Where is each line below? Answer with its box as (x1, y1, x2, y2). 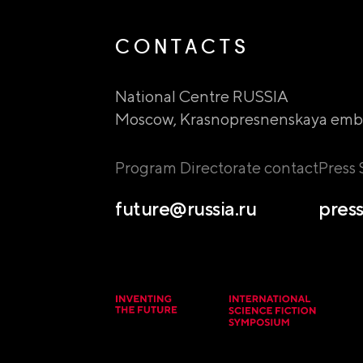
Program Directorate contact (115, 158, 318, 177)
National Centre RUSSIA (115, 87, 292, 106)
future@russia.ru (115, 197, 257, 220)
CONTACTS (115, 34, 250, 59)
